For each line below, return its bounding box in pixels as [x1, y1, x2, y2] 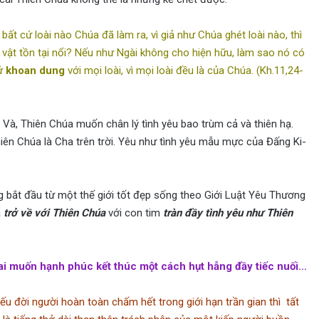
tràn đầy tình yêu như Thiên [162, 206, 293, 220]
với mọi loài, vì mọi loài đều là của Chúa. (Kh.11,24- [64, 64, 303, 78]
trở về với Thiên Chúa [3, 206, 105, 220]
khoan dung [5, 64, 65, 78]
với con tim [105, 206, 163, 220]
